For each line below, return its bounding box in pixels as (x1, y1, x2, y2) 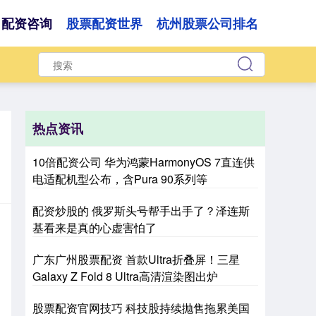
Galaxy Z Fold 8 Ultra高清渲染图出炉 (32, 268, 218, 284)
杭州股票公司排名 (157, 14, 258, 32)
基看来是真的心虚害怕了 (32, 219, 157, 236)
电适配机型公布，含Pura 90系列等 (32, 171, 207, 187)
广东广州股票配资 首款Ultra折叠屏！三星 (32, 251, 240, 267)
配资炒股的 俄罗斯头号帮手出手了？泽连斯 (32, 202, 250, 219)
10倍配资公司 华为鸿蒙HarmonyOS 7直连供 (32, 154, 255, 170)
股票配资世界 (66, 14, 142, 32)
